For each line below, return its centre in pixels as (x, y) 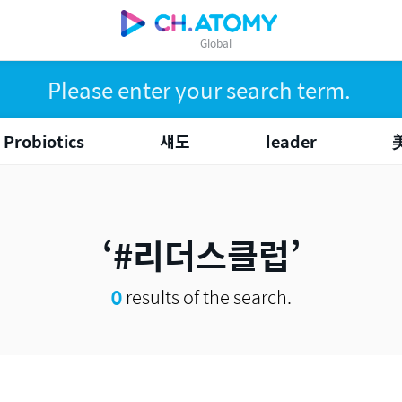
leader (291, 141)
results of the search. (206, 297)
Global (215, 43)
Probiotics (44, 141)
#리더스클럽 (201, 255)
